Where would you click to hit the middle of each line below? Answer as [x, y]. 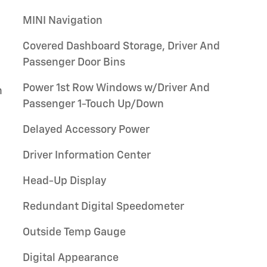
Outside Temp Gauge [74, 232]
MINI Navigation [63, 21]
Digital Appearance [71, 258]
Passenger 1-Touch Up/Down [94, 104]
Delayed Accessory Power [86, 130]
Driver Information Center [87, 156]
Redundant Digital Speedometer [103, 207]
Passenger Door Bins [74, 63]
